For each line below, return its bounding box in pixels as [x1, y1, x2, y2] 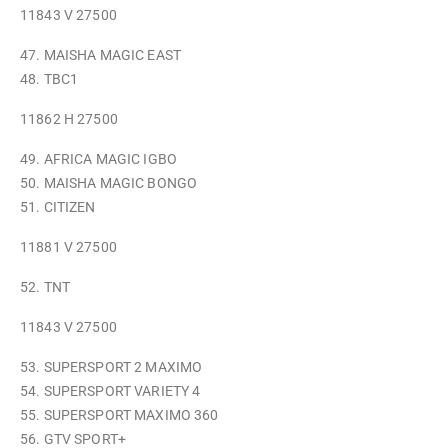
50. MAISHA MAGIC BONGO [20, 175, 198, 191]
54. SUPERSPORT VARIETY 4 [20, 383, 201, 399]
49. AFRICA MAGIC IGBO [20, 151, 177, 167]
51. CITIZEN [20, 199, 96, 215]
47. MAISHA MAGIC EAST [20, 47, 181, 63]
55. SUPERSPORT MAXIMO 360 [20, 407, 219, 423]
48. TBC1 [20, 71, 79, 87]
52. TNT [20, 279, 70, 295]
